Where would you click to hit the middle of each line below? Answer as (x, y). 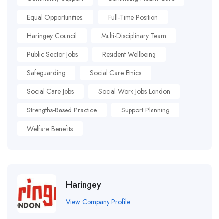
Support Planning (145, 110)
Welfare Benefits (50, 129)
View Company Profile (98, 202)
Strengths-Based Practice (62, 110)
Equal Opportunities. (55, 17)
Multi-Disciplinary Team (134, 36)
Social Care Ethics (116, 73)
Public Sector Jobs (52, 55)
